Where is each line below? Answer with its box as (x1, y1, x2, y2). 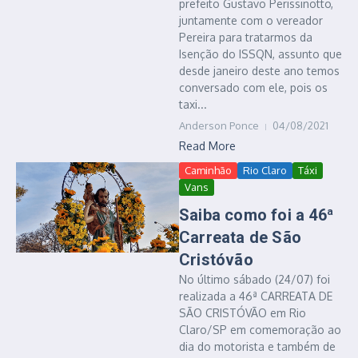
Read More (179, 139, 236, 153)
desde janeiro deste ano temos (179, 64, 340, 78)
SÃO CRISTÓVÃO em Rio (179, 306, 306, 320)
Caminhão (185, 164, 232, 177)
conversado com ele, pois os (179, 81, 328, 94)
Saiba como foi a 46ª (179, 205, 334, 225)
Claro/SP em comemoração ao (179, 323, 341, 336)
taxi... (179, 97, 207, 111)
